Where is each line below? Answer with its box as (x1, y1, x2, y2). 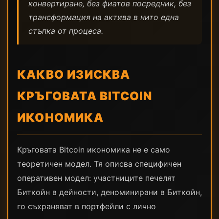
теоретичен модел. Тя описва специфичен (17, 159, 181, 169)
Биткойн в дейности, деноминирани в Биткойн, (17, 187, 202, 197)
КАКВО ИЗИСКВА (17, 67, 131, 82)
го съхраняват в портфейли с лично (17, 201, 156, 211)
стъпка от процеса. (28, 26, 103, 36)
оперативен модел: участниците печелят (17, 173, 175, 183)
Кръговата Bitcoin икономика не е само (17, 145, 170, 154)
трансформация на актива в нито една (28, 12, 179, 22)
